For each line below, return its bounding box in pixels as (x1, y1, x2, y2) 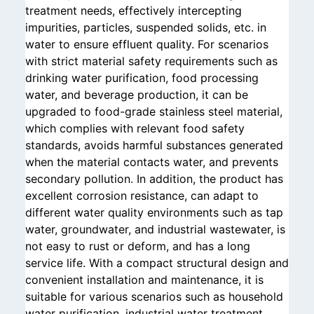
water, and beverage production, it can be (25, 88, 248, 102)
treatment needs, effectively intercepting (25, 4, 242, 18)
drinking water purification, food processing (25, 71, 259, 85)
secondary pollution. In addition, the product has (25, 172, 283, 186)
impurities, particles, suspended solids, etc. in (25, 20, 266, 34)
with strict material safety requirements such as (25, 54, 278, 68)
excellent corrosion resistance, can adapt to (25, 189, 259, 203)
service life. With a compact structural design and (25, 256, 289, 270)
